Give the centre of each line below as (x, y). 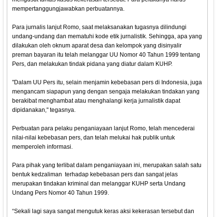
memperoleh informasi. (43, 147)
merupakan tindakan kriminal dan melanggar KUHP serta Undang (99, 184)
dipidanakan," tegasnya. (44, 110)
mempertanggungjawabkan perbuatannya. (69, 9)
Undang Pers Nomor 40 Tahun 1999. (62, 193)
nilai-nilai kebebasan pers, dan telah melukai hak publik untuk (94, 138)
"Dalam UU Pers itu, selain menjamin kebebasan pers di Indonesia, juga (107, 83)
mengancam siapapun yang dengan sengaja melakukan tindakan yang (106, 92)
